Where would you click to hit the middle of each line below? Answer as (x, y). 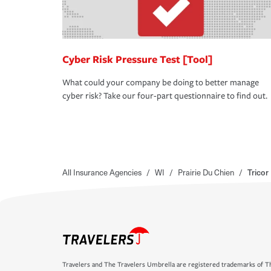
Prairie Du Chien (206, 172)
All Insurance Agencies (102, 172)
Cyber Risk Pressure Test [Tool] (137, 59)
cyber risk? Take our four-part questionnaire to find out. (165, 96)
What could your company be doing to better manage (161, 83)
